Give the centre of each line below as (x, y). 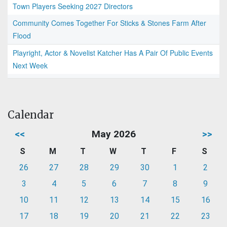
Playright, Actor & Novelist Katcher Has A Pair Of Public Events (113, 53)
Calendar (31, 115)
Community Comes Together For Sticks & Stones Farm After (109, 23)
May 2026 (113, 134)
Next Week (30, 66)
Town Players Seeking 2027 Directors (73, 6)
